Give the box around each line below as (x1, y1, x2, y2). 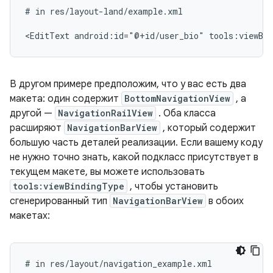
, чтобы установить (127, 180, 218, 193)
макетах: (10, 210, 50, 222)
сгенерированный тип (10, 195, 110, 207)
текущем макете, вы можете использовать (10, 166, 205, 178)
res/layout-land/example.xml (50, 5, 183, 17)
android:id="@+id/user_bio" (74, 30, 204, 41)
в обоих (206, 195, 244, 207)
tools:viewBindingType (13, 180, 124, 192)
